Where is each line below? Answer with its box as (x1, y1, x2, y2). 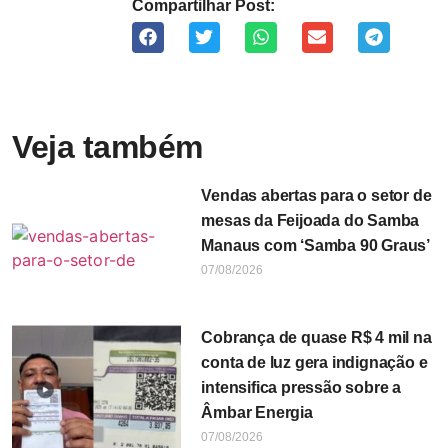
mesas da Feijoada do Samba (201, 212, 420, 230)
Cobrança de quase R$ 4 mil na (201, 329, 432, 347)
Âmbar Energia (201, 404, 313, 422)
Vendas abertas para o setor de (201, 187, 432, 205)
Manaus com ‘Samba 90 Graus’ (201, 237, 430, 255)
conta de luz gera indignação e (201, 354, 428, 372)
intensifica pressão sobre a (201, 379, 401, 397)
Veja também (12, 129, 203, 166)
